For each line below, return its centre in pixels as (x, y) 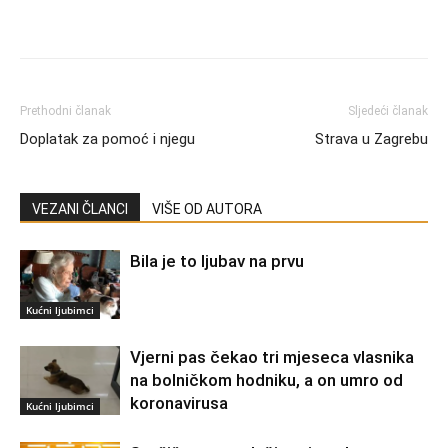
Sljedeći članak (388, 111)
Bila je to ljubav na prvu (217, 261)
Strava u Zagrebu (371, 139)
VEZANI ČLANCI (80, 209)
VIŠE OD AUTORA (207, 209)
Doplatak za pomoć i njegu (107, 139)
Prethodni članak (65, 111)
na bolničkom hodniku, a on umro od (266, 380)
